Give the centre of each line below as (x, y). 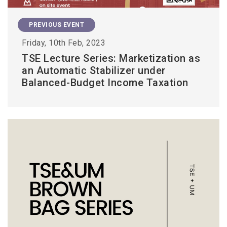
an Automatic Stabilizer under (94, 70)
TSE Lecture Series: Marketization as (111, 58)
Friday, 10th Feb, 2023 (64, 43)
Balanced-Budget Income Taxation (105, 82)
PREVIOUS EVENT (56, 25)
